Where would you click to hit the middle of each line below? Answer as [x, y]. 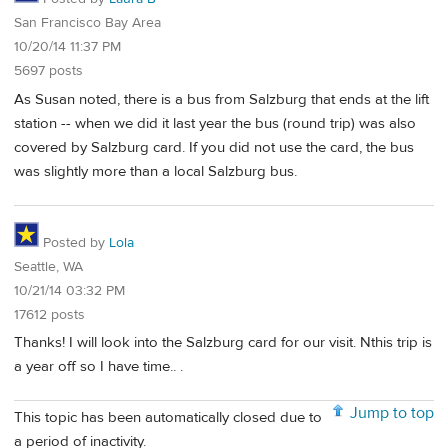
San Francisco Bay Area [87, 23]
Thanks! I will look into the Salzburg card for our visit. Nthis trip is [223, 343]
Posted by [74, 242]
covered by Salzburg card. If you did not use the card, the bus [214, 147]
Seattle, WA [48, 266]
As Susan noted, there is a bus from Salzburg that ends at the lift [221, 99]
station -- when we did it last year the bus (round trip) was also [215, 123]
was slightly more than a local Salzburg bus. [155, 171]
